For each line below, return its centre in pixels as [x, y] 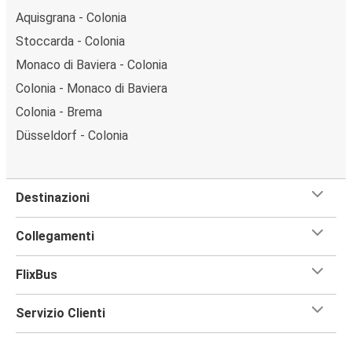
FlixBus [37, 274]
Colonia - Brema [59, 112]
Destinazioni [53, 197]
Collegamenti [55, 236]
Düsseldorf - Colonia [72, 135]
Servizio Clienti [60, 313]
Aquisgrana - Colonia [71, 17]
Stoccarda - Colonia [70, 41]
